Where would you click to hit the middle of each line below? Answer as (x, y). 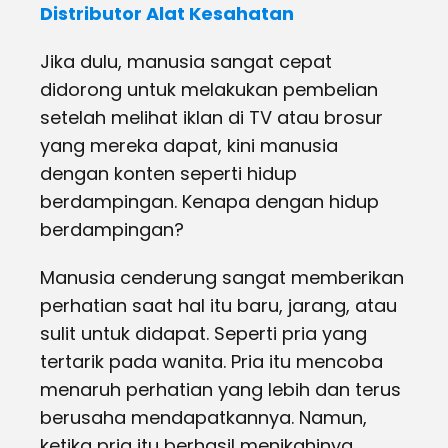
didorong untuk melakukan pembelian (209, 89)
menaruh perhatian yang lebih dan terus (220, 389)
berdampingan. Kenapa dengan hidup (209, 201)
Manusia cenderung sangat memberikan (222, 277)
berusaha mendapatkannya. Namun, (203, 417)
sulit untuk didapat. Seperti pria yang (203, 333)
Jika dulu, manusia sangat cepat (186, 61)
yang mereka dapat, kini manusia (189, 145)
